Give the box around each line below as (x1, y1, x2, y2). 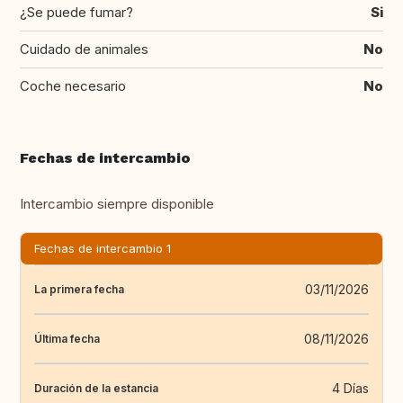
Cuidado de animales (20, 40, 148, 58)
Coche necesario (20, 77, 126, 95)
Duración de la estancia (34, 381, 158, 395)
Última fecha (34, 331, 100, 345)
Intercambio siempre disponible (20, 195, 214, 213)
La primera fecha (34, 282, 124, 296)
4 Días (332, 381, 369, 397)
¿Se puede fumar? (20, 4, 133, 22)
